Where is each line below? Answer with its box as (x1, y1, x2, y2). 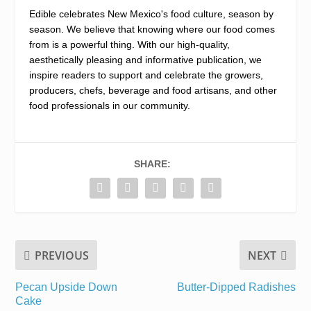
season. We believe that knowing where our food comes (29, 24, 276, 35)
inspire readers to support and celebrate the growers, (29, 69, 264, 81)
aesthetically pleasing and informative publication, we (29, 54, 262, 66)
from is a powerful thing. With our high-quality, (29, 39, 230, 51)
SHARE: (133, 158, 171, 170)
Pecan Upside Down (15, 281, 118, 294)
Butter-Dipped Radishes (176, 281, 296, 294)
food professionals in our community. (29, 100, 191, 112)
